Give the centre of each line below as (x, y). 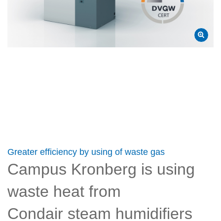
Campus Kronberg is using (101, 169)
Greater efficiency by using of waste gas (86, 152)
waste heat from (64, 192)
